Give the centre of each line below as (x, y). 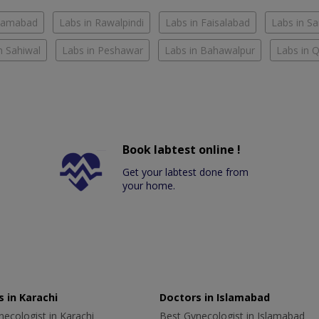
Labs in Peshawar (103, 51)
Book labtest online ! (182, 150)
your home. (149, 186)
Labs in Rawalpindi (101, 23)
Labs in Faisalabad (208, 23)
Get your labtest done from (186, 172)
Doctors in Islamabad (215, 298)
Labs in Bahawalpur (210, 51)
